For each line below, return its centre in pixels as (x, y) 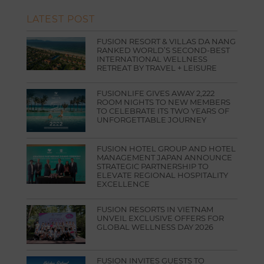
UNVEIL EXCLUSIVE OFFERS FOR (161, 218)
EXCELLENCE (123, 184)
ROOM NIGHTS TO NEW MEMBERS (164, 102)
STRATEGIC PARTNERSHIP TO (153, 166)
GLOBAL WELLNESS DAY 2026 (155, 227)
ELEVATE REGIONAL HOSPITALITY (163, 175)
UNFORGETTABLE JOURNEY (152, 119)
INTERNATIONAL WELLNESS (152, 59)
